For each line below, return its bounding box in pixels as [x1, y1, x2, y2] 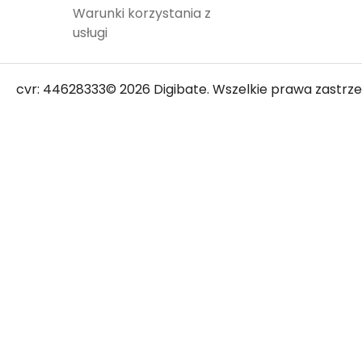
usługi [73, 23, 107, 42]
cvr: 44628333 [16, 79, 106, 99]
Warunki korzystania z [73, 3, 211, 23]
